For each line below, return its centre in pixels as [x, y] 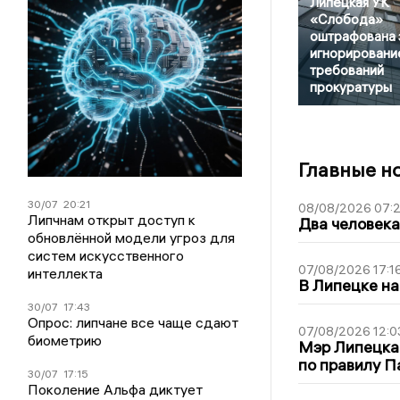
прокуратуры [350, 87]
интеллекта [66, 273]
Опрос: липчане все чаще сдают [133, 322]
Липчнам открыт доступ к [112, 219]
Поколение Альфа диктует [116, 389]
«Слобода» [346, 20]
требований [346, 71]
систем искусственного [106, 255]
